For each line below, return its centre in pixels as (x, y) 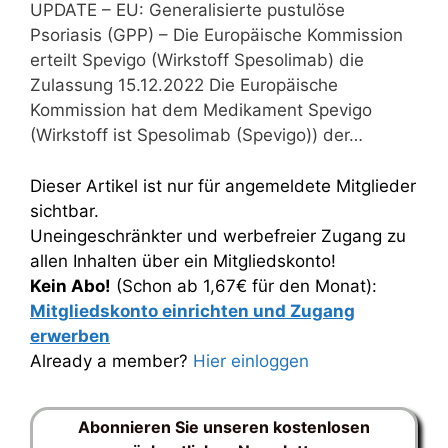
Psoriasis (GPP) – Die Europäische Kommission (216, 35)
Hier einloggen (251, 360)
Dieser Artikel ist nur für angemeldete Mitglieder (223, 185)
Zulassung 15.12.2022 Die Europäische (184, 85)
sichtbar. (64, 210)
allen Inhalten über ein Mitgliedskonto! (183, 260)
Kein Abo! (70, 285)
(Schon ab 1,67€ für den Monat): (244, 285)
